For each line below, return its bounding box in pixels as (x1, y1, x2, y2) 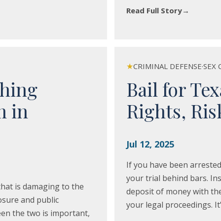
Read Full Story (126, 5, 182, 15)
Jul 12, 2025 (126, 138, 174, 150)
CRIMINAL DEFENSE (133, 61, 202, 71)
